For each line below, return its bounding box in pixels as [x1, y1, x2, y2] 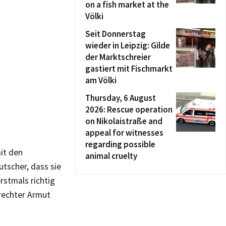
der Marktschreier [85, 51, 151, 63]
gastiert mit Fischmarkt [85, 63, 173, 74]
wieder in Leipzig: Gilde [85, 40, 170, 51]
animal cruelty [85, 150, 137, 161]
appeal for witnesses [85, 127, 163, 138]
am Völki [85, 75, 117, 86]
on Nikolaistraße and [85, 116, 162, 127]
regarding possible [85, 139, 155, 150]
